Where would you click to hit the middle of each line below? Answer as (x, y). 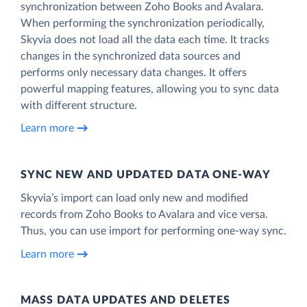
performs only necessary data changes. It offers (134, 72)
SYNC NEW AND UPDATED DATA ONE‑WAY (146, 174)
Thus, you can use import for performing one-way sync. (153, 231)
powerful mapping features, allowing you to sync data (150, 89)
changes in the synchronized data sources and (131, 56)
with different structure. (79, 105)
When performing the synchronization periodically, (143, 23)
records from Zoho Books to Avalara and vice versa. (144, 214)
